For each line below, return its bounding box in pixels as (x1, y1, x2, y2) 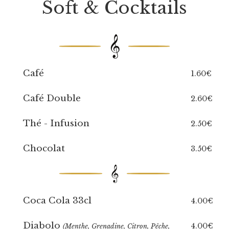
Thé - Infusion (22, 118, 89, 129)
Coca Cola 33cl (22, 195, 91, 206)
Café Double (22, 93, 81, 104)
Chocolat (22, 143, 65, 154)
